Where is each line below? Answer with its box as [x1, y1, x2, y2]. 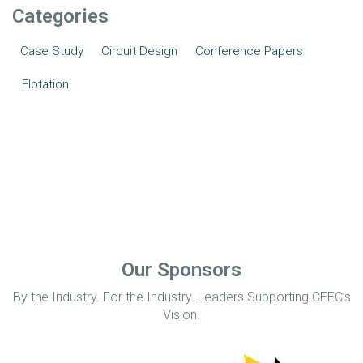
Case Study [20, 44, 83, 58]
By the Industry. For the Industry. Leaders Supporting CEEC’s [12, 289, 351, 305]
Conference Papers [195, 44, 303, 58]
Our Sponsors [122, 258, 241, 281]
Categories [12, 5, 109, 28]
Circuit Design [101, 44, 177, 58]
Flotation [22, 77, 69, 92]
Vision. [163, 307, 200, 322]
